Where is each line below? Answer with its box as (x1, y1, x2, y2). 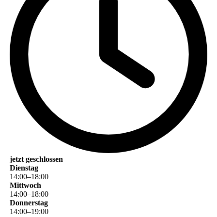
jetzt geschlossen (10, 155, 63, 163)
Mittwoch (10, 181, 41, 189)
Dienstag (10, 163, 38, 172)
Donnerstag (10, 198, 48, 207)
